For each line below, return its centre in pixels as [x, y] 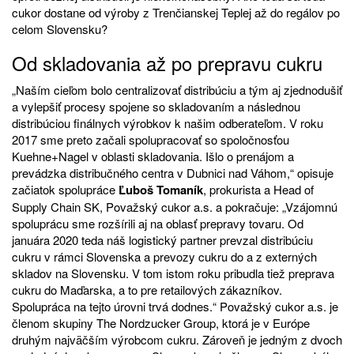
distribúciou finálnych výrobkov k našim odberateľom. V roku [168, 122]
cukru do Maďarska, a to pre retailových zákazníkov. [147, 289]
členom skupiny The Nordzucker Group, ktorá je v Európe [161, 322]
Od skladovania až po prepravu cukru [167, 62]
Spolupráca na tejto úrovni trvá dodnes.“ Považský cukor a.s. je [175, 306]
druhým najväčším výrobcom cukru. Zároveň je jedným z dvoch [177, 339]
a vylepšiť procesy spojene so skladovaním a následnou [156, 106]
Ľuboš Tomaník [161, 189]
